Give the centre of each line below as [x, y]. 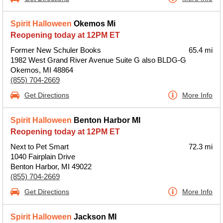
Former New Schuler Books [56, 50]
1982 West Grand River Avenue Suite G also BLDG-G [98, 60]
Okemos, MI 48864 [42, 70]
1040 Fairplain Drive [43, 157]
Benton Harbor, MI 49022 [51, 167]
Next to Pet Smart [40, 147]
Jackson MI [94, 217]
